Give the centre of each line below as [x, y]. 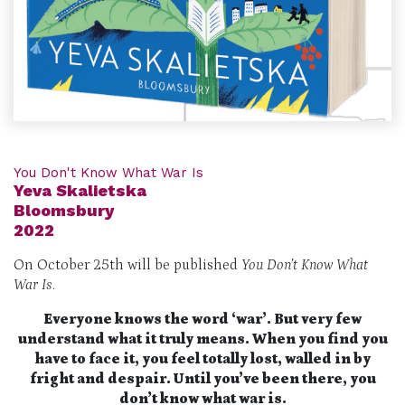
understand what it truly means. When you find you [202, 339]
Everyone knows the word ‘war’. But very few [202, 320]
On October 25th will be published [127, 265]
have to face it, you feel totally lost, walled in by [202, 359]
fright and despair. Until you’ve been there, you [202, 379]
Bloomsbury [64, 211]
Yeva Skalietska [80, 191]
